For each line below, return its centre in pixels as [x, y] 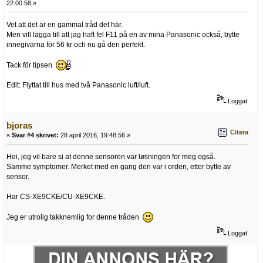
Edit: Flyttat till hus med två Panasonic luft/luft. [78, 85]
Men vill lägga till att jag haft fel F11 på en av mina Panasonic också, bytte [123, 34]
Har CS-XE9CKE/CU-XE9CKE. [56, 197]
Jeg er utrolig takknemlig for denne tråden [75, 218]
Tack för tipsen [31, 65]
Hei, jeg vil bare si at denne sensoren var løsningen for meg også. [111, 157]
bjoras [19, 126]
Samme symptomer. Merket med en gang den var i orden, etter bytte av [119, 167]
